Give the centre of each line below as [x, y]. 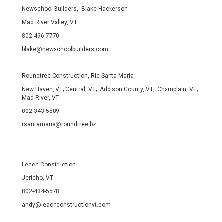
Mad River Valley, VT [50, 23]
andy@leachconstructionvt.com [66, 205]
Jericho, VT [37, 178]
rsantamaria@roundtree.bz [59, 125]
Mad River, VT [40, 98]
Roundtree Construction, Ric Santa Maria [78, 76]
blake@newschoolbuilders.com [65, 49]
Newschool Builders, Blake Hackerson [75, 9]
